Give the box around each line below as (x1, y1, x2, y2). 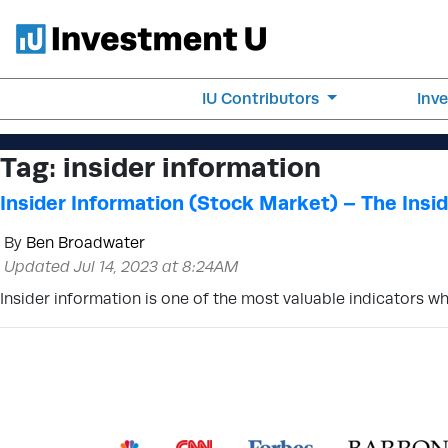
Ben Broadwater (26, 233, 145, 252)
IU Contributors (202, 89, 324, 108)
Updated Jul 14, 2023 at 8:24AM (4, 257, 239, 276)
